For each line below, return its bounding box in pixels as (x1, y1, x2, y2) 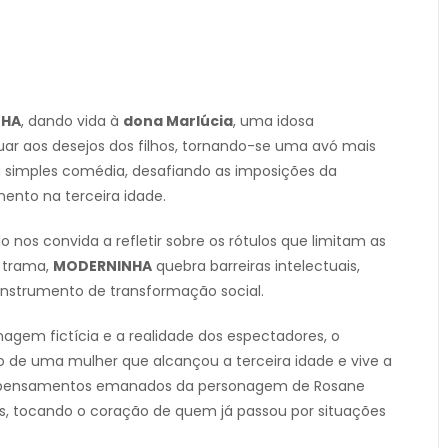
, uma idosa (233, 111, 314, 132)
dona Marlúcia (123, 111, 233, 132)
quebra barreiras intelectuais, (152, 256, 360, 277)
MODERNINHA (53, 256, 152, 277)
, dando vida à (21, 111, 123, 132)
